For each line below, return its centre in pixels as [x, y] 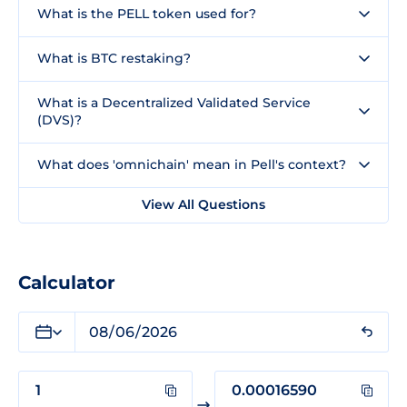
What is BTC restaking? [114, 58]
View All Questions [203, 204]
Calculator [67, 282]
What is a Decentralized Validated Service [174, 102]
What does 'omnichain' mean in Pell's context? [192, 164]
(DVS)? [60, 119]
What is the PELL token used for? [147, 13]
